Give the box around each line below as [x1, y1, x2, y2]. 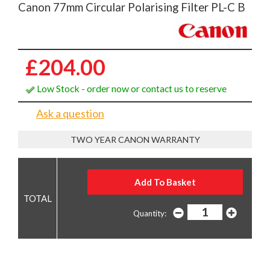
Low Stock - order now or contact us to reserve [35, 82, 227, 94]
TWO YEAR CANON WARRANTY [70, 134, 200, 145]
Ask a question [36, 106, 104, 120]
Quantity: [133, 209, 166, 219]
